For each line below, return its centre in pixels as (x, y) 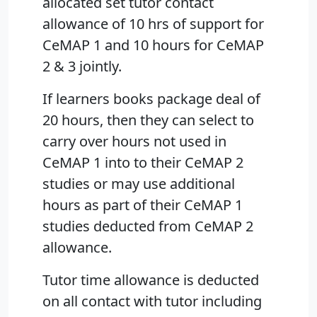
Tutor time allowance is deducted (151, 280)
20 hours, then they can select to (148, 120)
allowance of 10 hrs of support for (153, 24)
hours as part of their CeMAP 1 (143, 205)
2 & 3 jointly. (82, 67)
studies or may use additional (139, 184)
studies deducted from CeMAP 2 (148, 226)
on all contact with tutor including (152, 301)
